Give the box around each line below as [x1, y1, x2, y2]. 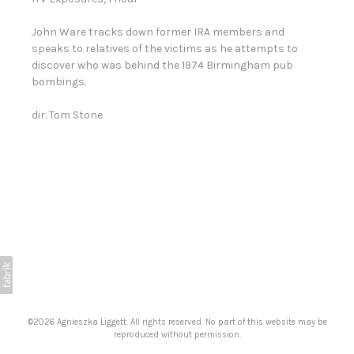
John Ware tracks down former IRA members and [32, 25, 284, 40]
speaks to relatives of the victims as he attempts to [32, 42, 298, 56]
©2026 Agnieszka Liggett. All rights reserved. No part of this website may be [27, 317, 327, 327]
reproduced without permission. [113, 330, 241, 340]
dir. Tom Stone [32, 108, 103, 122]
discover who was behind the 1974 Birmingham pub [32, 58, 293, 73]
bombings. [32, 75, 86, 89]
